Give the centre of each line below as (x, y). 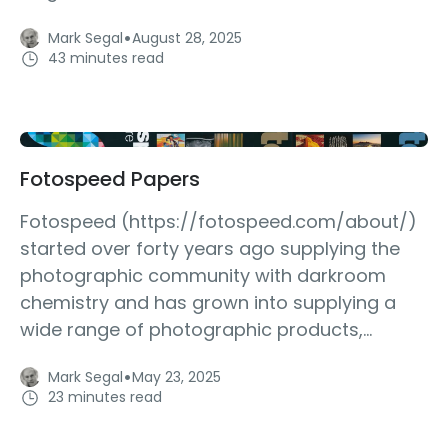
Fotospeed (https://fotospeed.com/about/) (218, 221)
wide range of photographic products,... (196, 329)
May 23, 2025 (176, 376)
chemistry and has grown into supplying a (208, 302)
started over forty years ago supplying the (210, 248)
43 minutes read (106, 58)
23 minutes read (105, 397)
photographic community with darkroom (203, 275)
